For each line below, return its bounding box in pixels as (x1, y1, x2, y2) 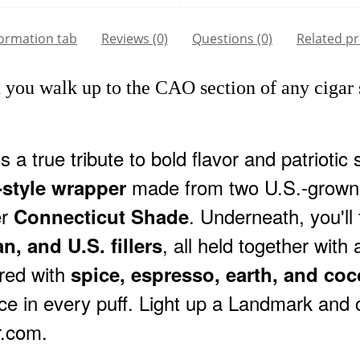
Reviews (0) (101, 30, 168, 48)
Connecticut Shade (14, 202, 189, 231)
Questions (192, 30, 254, 48)
